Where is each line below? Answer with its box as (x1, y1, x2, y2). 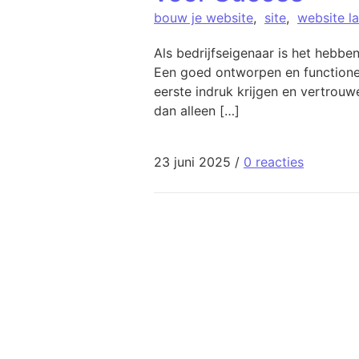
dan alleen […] (154, 103, 240, 119)
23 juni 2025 (154, 154, 231, 171)
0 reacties (244, 154, 304, 171)
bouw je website (154, 10, 253, 26)
